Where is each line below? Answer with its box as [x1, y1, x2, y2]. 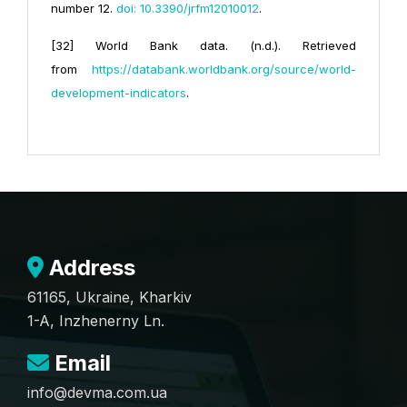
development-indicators [51, 85, 186, 101]
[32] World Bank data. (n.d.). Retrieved [51, 38, 356, 54]
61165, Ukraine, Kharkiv [27, 288, 192, 307]
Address [44, 254, 135, 282]
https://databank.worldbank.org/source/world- [92, 62, 356, 77]
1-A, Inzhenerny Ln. [27, 312, 164, 331]
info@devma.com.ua [27, 383, 167, 402]
